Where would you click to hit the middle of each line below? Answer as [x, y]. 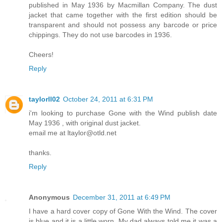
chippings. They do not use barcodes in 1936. [100, 35]
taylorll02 [44, 99]
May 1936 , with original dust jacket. [85, 123]
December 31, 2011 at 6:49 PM [122, 197]
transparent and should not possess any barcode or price [123, 25]
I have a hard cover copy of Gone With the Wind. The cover [123, 211]
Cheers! [41, 55]
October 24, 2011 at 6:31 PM [108, 99]
